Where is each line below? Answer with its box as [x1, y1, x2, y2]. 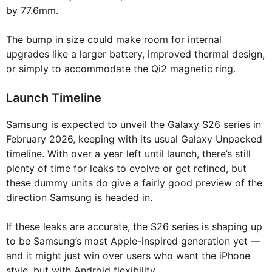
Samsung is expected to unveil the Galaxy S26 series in [6, 118, 261, 131]
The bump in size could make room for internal [6, 33, 222, 46]
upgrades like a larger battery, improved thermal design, [6, 48, 265, 61]
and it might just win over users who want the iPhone [6, 250, 250, 262]
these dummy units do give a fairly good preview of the [6, 177, 262, 189]
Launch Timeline [6, 90, 101, 106]
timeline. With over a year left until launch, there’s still [6, 148, 251, 160]
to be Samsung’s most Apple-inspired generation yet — [6, 235, 260, 248]
